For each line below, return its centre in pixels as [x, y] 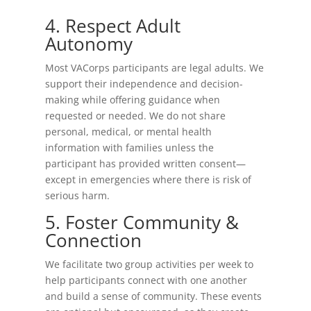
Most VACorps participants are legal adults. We [154, 68]
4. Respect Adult [112, 26]
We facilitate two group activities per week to [149, 264]
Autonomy [89, 44]
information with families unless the [129, 148]
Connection [93, 240]
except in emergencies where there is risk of [148, 179]
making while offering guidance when [132, 100]
